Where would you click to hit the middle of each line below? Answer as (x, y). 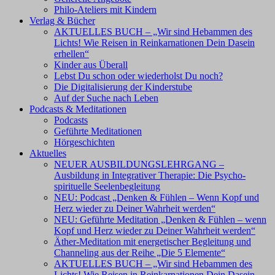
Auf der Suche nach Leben (106, 98)
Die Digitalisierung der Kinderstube (123, 87)
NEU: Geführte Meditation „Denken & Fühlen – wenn (160, 219)
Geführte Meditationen (98, 131)
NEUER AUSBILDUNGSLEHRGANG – (139, 164)
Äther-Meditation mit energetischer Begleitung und (153, 242)
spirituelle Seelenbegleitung (107, 186)
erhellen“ (72, 54)
